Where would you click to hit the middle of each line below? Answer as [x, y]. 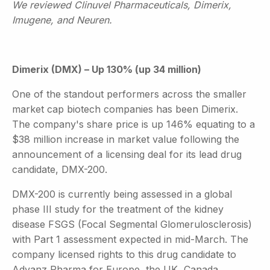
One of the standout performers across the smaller [129, 94]
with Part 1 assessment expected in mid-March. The [130, 239]
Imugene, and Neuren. [62, 20]
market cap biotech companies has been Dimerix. [125, 109]
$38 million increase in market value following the [126, 139]
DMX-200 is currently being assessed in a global [122, 194]
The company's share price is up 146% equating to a [133, 124]
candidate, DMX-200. [60, 169]
